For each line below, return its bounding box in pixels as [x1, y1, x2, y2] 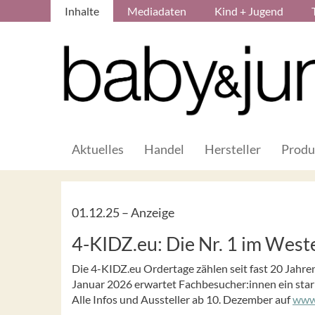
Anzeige [131, 204, 174, 220]
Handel [144, 141, 184, 157]
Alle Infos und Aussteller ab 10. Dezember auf [72, 292, 292, 306]
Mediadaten [127, 4, 186, 18]
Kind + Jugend [214, 4, 283, 18]
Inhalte [65, 4, 99, 18]
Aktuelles [72, 141, 124, 157]
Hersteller [205, 141, 261, 157]
